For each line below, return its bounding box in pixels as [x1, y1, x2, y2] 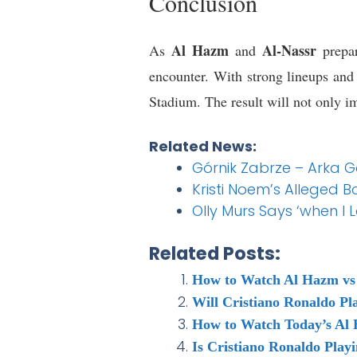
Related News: [149, 136, 257, 157]
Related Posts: [149, 241, 280, 267]
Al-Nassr [262, 40, 317, 61]
